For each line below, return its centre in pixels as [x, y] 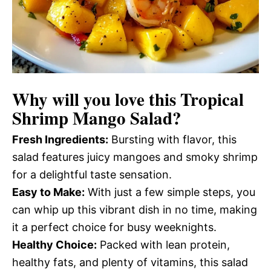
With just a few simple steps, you [170, 192]
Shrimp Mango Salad [92, 118]
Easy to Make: [48, 192]
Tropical [212, 99]
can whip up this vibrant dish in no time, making [135, 210]
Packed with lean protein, [163, 245]
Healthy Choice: [54, 245]
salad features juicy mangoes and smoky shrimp [135, 157]
